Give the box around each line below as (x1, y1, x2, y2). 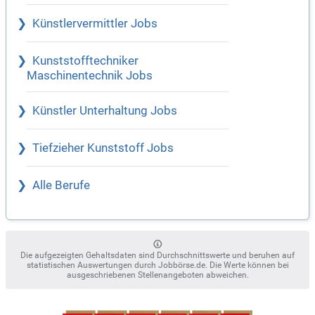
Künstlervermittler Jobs (32, 17, 157, 31)
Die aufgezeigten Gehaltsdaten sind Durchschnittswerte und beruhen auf (20, 250, 295, 261)
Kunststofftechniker (32, 54, 139, 68)
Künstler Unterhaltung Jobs (32, 104, 177, 118)
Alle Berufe (32, 179, 90, 193)
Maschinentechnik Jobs (27, 69, 153, 83)
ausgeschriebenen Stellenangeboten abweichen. (66, 270, 249, 281)
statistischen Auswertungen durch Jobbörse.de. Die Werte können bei (26, 260, 289, 271)
